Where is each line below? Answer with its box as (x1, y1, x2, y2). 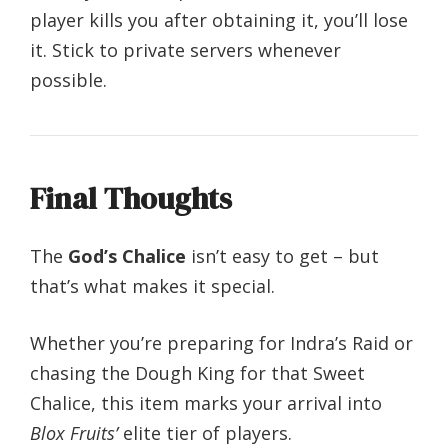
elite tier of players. (118, 420, 292, 445)
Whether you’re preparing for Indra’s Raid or (30, 330, 413, 355)
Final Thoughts (30, 177, 232, 219)
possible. (30, 67, 107, 92)
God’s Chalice (68, 243, 186, 268)
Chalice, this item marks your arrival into (30, 390, 382, 415)
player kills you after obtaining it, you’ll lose (30, 7, 408, 32)
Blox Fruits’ (30, 420, 118, 445)
